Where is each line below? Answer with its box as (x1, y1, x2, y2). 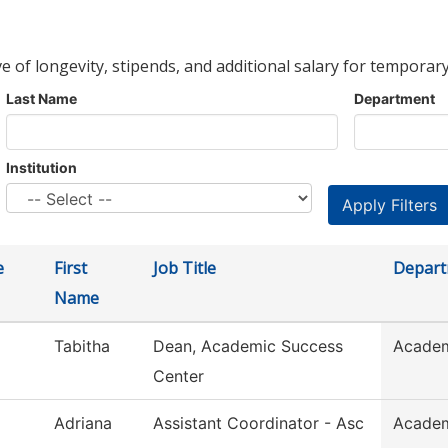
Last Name (6, 90, 77, 108)
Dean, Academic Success (153, 336, 343, 357)
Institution (6, 159, 77, 177)
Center (153, 366, 204, 387)
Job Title (153, 257, 216, 280)
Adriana (54, 413, 112, 434)
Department (354, 90, 435, 108)
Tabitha (54, 336, 110, 357)
